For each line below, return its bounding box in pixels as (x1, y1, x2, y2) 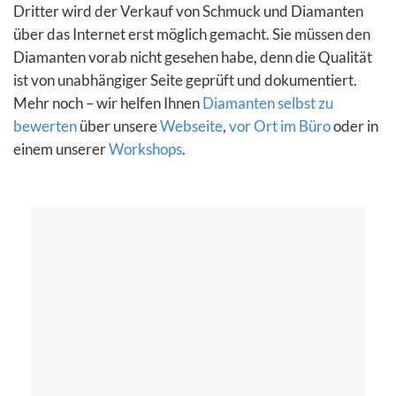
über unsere (77, 117, 160, 136)
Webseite (160, 117, 223, 136)
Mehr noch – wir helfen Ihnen (13, 94, 202, 113)
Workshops (109, 140, 182, 159)
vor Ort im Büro (229, 117, 331, 136)
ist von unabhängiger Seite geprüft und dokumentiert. (13, 71, 357, 90)
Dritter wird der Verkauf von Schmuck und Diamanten (13, 2, 363, 21)
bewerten (13, 117, 77, 136)
